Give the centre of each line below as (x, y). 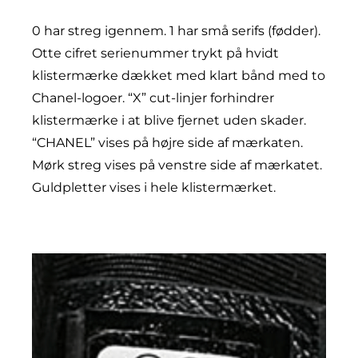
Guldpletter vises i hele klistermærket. (154, 187)
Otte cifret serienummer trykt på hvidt (155, 53)
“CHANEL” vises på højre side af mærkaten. (167, 142)
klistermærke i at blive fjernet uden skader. (169, 120)
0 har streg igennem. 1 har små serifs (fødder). (176, 30)
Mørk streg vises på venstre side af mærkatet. (177, 165)
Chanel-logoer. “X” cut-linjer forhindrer (153, 97)
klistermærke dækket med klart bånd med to (179, 75)
